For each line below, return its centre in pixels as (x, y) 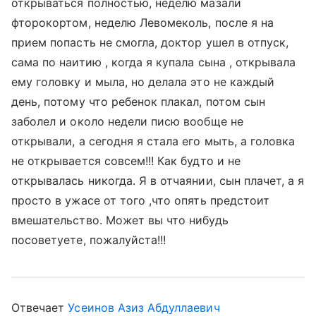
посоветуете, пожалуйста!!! (89, 240)
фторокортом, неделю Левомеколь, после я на (143, 23)
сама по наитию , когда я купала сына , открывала (154, 62)
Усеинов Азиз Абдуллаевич (144, 308)
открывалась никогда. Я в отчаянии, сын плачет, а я (158, 181)
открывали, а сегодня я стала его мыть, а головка (153, 141)
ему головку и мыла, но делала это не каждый (143, 82)
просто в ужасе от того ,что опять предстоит (141, 200)
